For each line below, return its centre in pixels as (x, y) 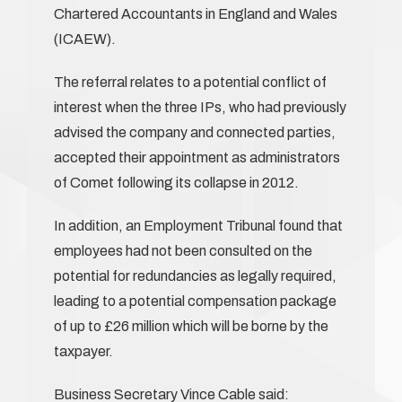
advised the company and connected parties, (195, 132)
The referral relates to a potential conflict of (190, 82)
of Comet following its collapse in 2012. (176, 182)
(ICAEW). (85, 39)
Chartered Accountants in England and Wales (196, 13)
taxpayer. (83, 351)
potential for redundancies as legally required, (195, 275)
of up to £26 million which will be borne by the (191, 326)
